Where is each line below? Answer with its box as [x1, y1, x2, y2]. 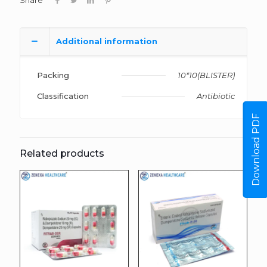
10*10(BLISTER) [178, 70, 235, 80]
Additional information [56, 36, 157, 46]
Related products [20, 148, 104, 159]
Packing [37, 70, 69, 80]
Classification [37, 91, 89, 101]
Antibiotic [197, 91, 235, 101]
